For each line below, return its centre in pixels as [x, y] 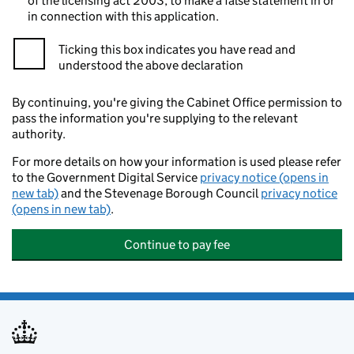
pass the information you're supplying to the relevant [155, 118]
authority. [39, 134]
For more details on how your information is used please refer [177, 162]
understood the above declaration [151, 65]
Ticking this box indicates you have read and [177, 49]
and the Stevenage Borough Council [160, 193]
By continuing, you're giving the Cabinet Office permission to [177, 102]
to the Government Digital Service [106, 177]
